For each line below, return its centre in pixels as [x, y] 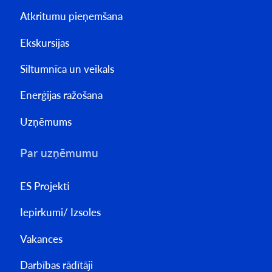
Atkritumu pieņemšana [71, 16]
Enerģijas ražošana [61, 95]
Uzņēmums [46, 121]
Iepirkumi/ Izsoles [60, 212]
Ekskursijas [44, 42]
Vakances [41, 239]
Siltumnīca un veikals [67, 69]
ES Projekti [45, 186]
